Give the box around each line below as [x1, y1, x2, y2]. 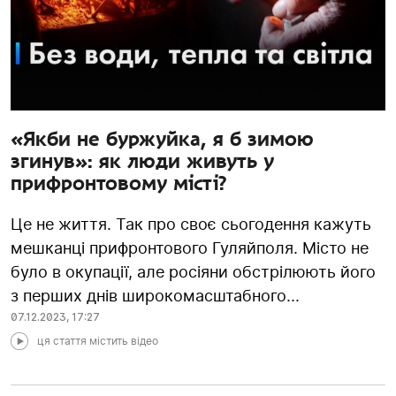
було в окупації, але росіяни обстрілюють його [11, 263, 376, 282]
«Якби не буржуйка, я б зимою [11, 127, 314, 151]
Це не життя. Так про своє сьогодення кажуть [11, 215, 371, 234]
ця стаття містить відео [37, 334, 158, 348]
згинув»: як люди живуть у [11, 149, 274, 173]
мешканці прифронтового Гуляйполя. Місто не [11, 239, 369, 258]
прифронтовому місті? [11, 171, 226, 195]
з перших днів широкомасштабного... [11, 286, 300, 306]
